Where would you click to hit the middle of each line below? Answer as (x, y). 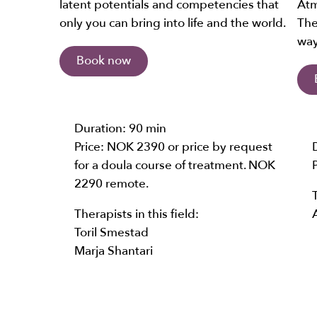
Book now (104, 61)
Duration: (102, 128)
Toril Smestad (111, 233)
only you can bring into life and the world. (173, 23)
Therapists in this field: (137, 214)
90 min (148, 128)
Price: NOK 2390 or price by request (173, 146)
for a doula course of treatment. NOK (175, 165)
